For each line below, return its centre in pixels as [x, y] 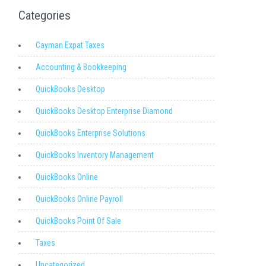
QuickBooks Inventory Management [95, 155]
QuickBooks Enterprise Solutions [91, 133]
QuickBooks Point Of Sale [78, 221]
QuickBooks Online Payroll [79, 199]
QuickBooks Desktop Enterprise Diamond [104, 111]
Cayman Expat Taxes [70, 45]
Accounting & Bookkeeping [81, 67]
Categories [45, 15]
